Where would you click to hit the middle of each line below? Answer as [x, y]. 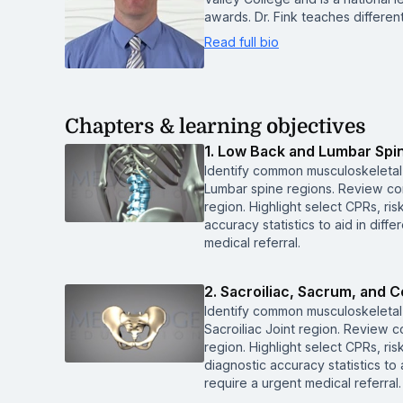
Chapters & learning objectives [215, 126]
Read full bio [242, 42]
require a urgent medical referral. [303, 383]
